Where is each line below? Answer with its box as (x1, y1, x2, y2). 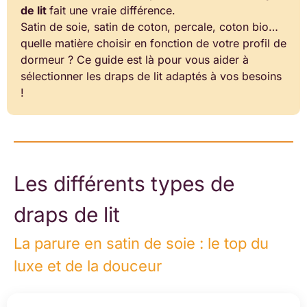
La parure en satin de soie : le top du (14, 234, 269, 253)
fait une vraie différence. (49, 3, 175, 17)
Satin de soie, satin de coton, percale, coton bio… (21, 19, 278, 34)
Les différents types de (14, 171, 234, 196)
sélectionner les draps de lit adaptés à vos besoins (21, 69, 282, 83)
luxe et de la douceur (14, 257, 162, 275)
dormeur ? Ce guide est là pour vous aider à (21, 52, 249, 66)
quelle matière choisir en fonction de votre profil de (21, 36, 286, 50)
